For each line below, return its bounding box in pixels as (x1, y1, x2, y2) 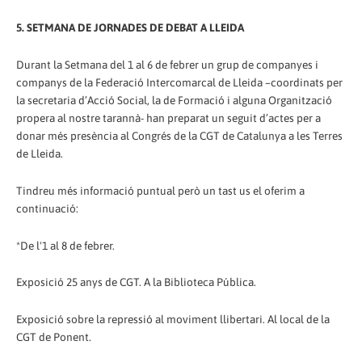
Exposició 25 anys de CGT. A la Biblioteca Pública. (16, 276, 256, 289)
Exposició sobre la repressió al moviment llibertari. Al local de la (16, 313, 330, 326)
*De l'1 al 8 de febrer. (16, 238, 115, 252)
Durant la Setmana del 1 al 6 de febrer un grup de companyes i (16, 57, 318, 71)
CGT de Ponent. (16, 330, 91, 344)
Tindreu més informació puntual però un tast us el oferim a (16, 183, 305, 197)
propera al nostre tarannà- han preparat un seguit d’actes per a (16, 111, 321, 124)
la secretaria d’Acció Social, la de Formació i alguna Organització (16, 93, 332, 107)
